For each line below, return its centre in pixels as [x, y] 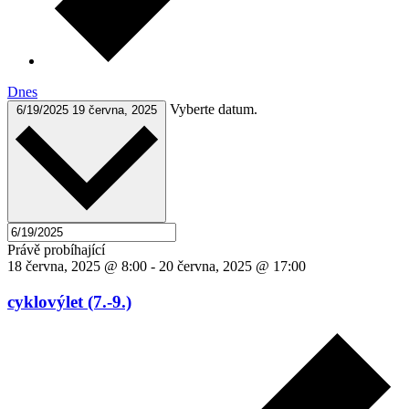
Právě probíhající [56, 250]
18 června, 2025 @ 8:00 [77, 267]
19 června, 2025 [115, 110]
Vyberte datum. [214, 109]
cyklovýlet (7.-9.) [69, 301]
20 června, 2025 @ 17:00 [232, 267]
